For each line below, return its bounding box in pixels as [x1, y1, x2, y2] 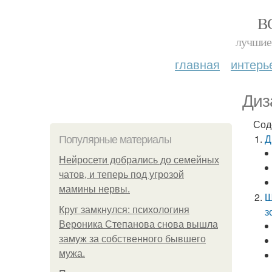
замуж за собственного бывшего [59, 234, 206, 244]
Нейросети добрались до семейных [59, 155, 219, 165]
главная [175, 55, 220, 73]
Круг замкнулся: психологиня [59, 205, 189, 215]
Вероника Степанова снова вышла [59, 219, 218, 229]
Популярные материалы [59, 134, 171, 146]
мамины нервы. [59, 184, 130, 194]
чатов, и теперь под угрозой [59, 169, 184, 180]
